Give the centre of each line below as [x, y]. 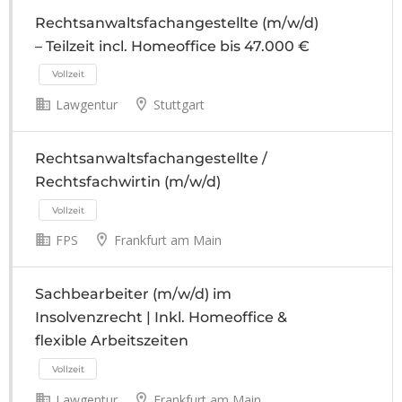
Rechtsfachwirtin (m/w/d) [128, 182]
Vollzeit [80, 307]
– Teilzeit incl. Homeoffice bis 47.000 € [172, 46]
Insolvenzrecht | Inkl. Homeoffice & [161, 318]
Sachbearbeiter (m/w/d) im [133, 294]
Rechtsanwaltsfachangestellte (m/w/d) [177, 22]
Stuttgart [177, 105]
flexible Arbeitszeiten [112, 341]
